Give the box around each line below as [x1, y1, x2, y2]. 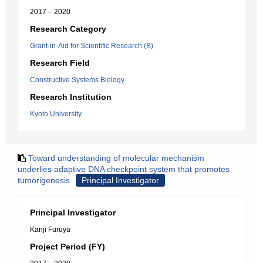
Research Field [30, 58, 90, 68]
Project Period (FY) [30, 242, 105, 251]
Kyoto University [30, 110, 82, 118]
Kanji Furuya [30, 225, 70, 234]
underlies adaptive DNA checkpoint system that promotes [18, 164, 230, 174]
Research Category [30, 24, 106, 33]
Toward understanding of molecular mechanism [28, 153, 204, 163]
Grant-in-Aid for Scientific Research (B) [30, 42, 153, 50]
